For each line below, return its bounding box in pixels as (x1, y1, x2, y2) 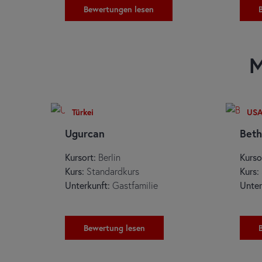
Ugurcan (65, 126, 105, 140)
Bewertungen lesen (84, 3, 154, 15)
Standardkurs (87, 164, 139, 177)
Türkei (72, 106, 94, 118)
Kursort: (65, 150, 96, 163)
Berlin (96, 150, 120, 163)
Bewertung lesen (84, 222, 145, 233)
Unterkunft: (65, 178, 110, 191)
